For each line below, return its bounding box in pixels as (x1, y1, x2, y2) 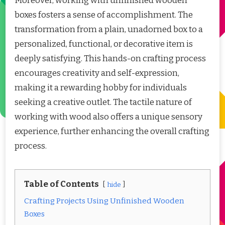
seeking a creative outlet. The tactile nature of (15, 96, 192, 107)
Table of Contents (24, 178, 99, 189)
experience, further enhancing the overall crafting (15, 126, 209, 137)
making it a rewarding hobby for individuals (15, 82, 187, 93)
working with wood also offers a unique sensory (15, 111, 202, 122)
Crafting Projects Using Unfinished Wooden (24, 196, 184, 205)
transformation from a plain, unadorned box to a (15, 24, 203, 35)
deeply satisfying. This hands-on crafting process (15, 53, 206, 64)
